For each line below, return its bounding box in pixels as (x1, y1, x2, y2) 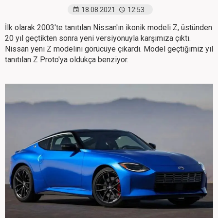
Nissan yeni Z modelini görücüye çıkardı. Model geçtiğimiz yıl (5, 44, 213, 54)
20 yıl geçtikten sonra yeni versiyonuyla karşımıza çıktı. (5, 34, 191, 43)
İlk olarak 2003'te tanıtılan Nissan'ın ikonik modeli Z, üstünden (5, 23, 212, 32)
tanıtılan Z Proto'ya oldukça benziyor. (5, 55, 128, 64)
